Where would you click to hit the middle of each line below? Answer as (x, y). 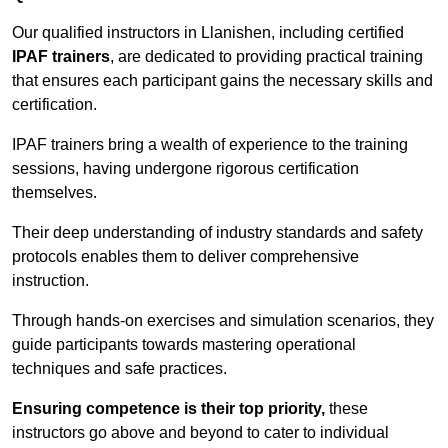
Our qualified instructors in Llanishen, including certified (208, 33)
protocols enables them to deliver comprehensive (185, 257)
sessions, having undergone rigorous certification (185, 169)
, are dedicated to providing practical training (266, 57)
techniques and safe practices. (119, 369)
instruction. (50, 281)
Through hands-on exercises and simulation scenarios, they (223, 321)
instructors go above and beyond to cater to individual (200, 433)
